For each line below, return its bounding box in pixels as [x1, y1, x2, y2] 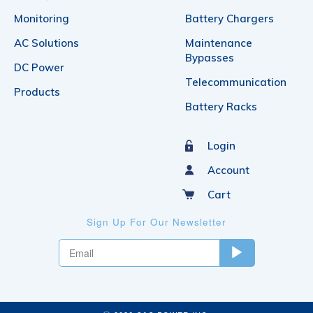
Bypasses [184, 50, 234, 64]
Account [207, 163, 249, 177]
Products [14, 85, 60, 99]
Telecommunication [184, 75, 286, 89]
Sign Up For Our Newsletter [87, 214, 226, 228]
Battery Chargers [184, 11, 274, 25]
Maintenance [184, 36, 252, 50]
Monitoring [14, 11, 69, 25]
